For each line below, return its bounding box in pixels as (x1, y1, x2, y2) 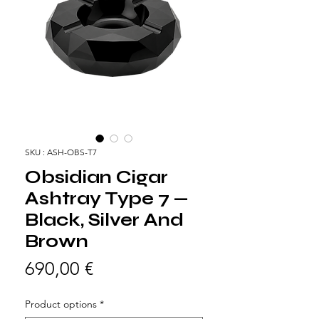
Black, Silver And (25, 209, 184, 231)
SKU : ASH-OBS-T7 (25, 146, 97, 157)
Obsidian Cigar (25, 166, 168, 188)
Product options (25, 297, 97, 310)
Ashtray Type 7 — (25, 187, 189, 209)
